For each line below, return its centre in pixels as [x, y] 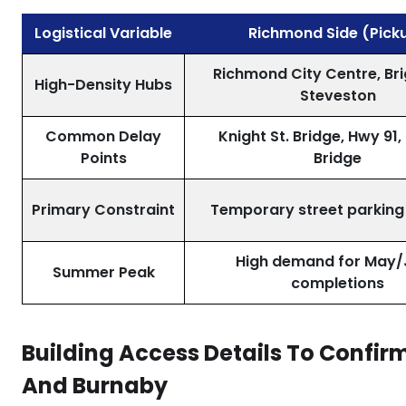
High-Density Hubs [103, 85]
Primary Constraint [103, 210]
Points [103, 158]
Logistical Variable [103, 33]
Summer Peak [103, 272]
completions [338, 283]
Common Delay [103, 136]
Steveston [338, 96]
